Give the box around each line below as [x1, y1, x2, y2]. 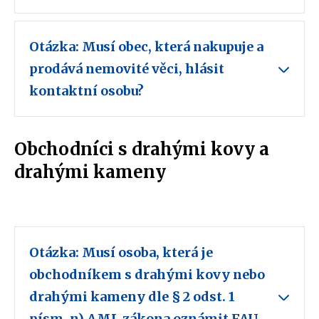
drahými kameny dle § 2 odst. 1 [29, 288, 235, 305]
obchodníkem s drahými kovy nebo [29, 266, 265, 283]
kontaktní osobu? [29, 83, 147, 100]
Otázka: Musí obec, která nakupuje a [29, 38, 263, 56]
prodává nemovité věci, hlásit [29, 61, 224, 78]
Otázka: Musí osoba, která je [29, 244, 213, 261]
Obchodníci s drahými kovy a [14, 138, 269, 161]
